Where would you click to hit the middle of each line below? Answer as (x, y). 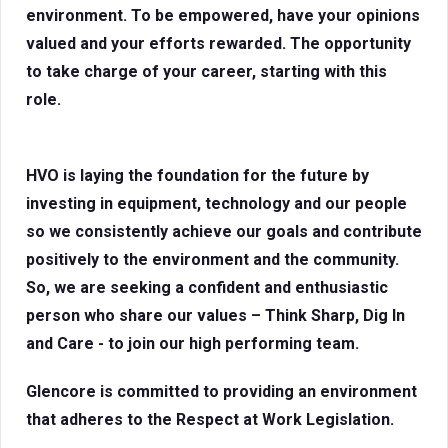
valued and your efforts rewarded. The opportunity (218, 43)
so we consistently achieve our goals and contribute (224, 231)
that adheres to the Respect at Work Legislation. (210, 419)
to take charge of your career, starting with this (206, 71)
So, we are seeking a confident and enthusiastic (207, 287)
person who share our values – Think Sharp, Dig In (215, 315)
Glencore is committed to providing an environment (221, 391)
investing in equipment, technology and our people (216, 203)
